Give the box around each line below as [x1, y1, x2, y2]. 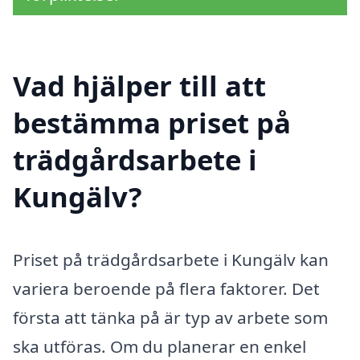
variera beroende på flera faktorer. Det [13, 276, 320, 300]
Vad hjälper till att [13, 66, 266, 104]
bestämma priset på [13, 103, 291, 141]
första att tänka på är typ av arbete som [13, 305, 328, 329]
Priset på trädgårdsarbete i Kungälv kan [13, 247, 329, 271]
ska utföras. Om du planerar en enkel [13, 334, 306, 358]
